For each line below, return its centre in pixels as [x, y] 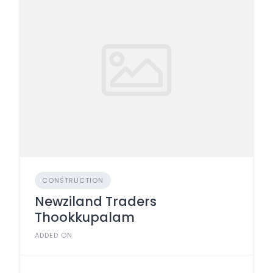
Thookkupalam [85, 217]
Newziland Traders [96, 201]
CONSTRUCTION [73, 180]
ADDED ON [54, 235]
